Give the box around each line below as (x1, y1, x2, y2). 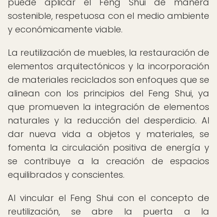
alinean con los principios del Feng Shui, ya (8, 87, 209, 99)
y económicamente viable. (8, 23, 123, 35)
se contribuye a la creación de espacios (8, 155, 209, 167)
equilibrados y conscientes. (8, 169, 124, 181)
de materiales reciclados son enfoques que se (8, 74, 209, 86)
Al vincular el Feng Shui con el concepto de (8, 192, 209, 204)
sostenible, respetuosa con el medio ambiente (8, 10, 209, 22)
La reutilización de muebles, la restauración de (8, 46, 209, 59)
